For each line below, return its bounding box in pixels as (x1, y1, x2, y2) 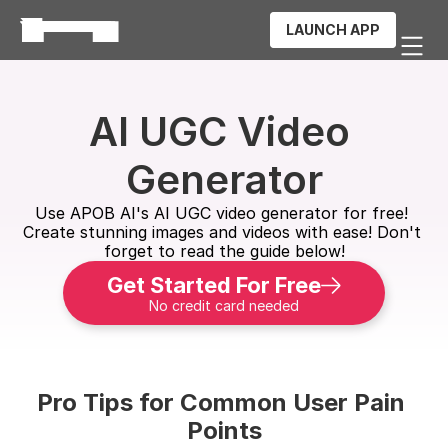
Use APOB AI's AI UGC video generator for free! (35, 203, 408, 223)
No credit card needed (149, 297, 299, 314)
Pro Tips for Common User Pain (37, 388, 405, 417)
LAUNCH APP (286, 21, 380, 38)
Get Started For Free (107, 272, 321, 298)
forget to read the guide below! (103, 241, 345, 261)
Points (186, 416, 262, 445)
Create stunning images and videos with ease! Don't (22, 222, 421, 242)
